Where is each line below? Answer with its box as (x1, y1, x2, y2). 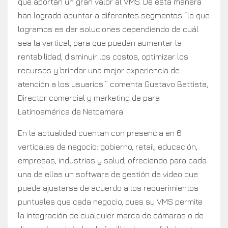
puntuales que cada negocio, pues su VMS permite (18, 197, 203, 207)
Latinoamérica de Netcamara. (18, 107, 125, 117)
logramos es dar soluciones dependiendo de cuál (18, 24, 198, 34)
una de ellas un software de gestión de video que (18, 169, 198, 179)
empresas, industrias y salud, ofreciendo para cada (18, 156, 207, 165)
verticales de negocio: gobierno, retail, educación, (18, 142, 197, 152)
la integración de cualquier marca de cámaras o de (18, 211, 204, 220)
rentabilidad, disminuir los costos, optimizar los (18, 52, 188, 62)
